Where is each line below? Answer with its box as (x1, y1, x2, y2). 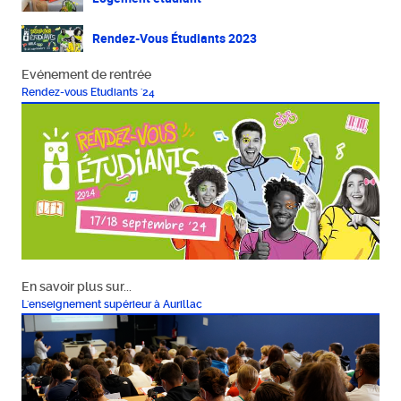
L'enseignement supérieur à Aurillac (21, 297, 203, 311)
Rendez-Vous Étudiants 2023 (91, 30, 257, 47)
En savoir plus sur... (21, 278, 132, 294)
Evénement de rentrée (21, 67, 152, 82)
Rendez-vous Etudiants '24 (21, 85, 156, 98)
